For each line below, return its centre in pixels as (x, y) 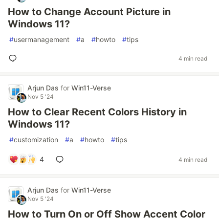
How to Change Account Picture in (89, 12)
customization (36, 140)
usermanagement (42, 39)
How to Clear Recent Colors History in (97, 112)
